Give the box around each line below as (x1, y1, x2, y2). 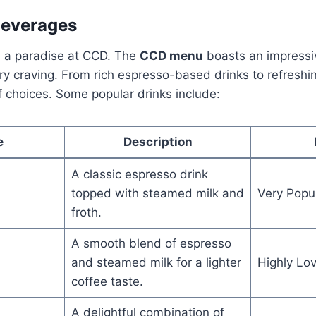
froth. (71, 205, 102, 219)
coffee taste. (71, 274, 143, 288)
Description (123, 134, 193, 149)
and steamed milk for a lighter (71, 255, 241, 269)
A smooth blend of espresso (71, 236, 231, 250)
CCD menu (140, 48, 203, 63)
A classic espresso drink (71, 166, 208, 181)
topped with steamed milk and (71, 186, 244, 200)
